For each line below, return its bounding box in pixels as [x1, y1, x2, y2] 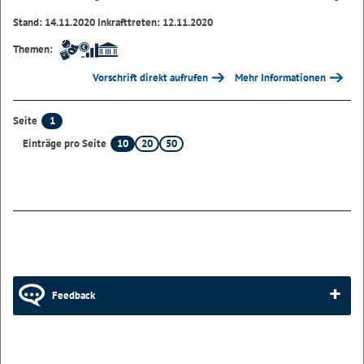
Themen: [13, 41, 53, 56]
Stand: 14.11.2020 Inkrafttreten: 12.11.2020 [13, 15, 213, 29]
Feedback [52, 288, 95, 302]
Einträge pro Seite [23, 136, 106, 151]
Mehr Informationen [235, 70, 327, 84]
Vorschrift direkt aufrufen [92, 70, 208, 84]
